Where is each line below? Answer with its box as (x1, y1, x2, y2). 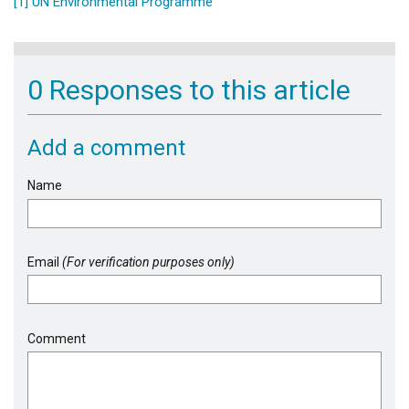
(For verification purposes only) (62, 255, 235, 270)
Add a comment (27, 135, 185, 162)
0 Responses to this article (27, 74, 351, 107)
